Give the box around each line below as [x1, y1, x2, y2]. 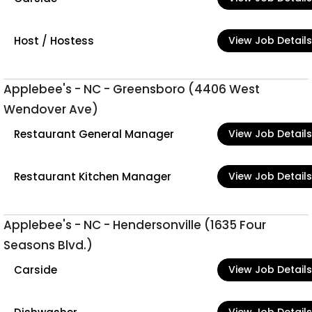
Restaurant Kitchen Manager [14, 169, 171, 184]
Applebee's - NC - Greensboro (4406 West [3, 81, 260, 97]
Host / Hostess [14, 33, 94, 48]
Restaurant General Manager [14, 126, 174, 141]
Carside [14, 262, 57, 277]
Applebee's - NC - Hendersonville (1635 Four [3, 217, 266, 233]
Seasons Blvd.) [3, 237, 93, 253]
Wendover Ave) [3, 101, 98, 118]
